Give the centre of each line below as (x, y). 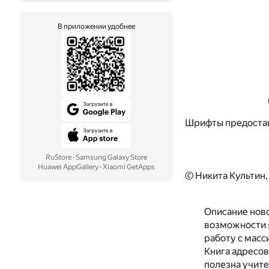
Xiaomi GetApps (128, 167)
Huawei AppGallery (68, 167)
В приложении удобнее (96, 26)
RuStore (58, 157)
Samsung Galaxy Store (111, 157)
